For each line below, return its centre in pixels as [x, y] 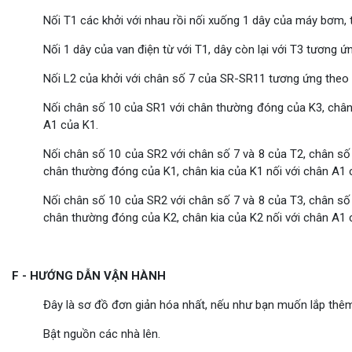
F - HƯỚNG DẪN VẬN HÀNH [89, 276]
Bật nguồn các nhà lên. [102, 334]
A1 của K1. [71, 125]
